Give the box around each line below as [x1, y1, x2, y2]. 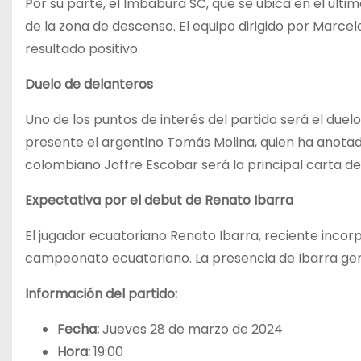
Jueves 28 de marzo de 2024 [99, 320, 283, 338]
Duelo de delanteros [25, 75, 153, 93]
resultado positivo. [25, 39, 140, 58]
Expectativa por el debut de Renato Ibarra [25, 191, 293, 210]
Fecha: [57, 320, 99, 338]
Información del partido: [25, 284, 177, 303]
